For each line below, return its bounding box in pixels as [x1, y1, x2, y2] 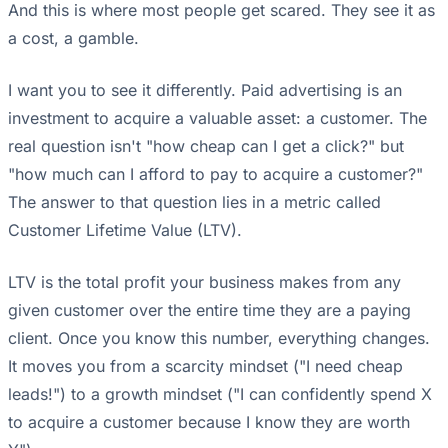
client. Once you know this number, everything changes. [8, 328, 430, 349]
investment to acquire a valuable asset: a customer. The [8, 108, 427, 129]
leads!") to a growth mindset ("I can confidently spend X [8, 384, 432, 405]
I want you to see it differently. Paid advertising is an [8, 80, 402, 101]
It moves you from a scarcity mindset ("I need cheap [8, 356, 403, 377]
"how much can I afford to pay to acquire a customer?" [8, 164, 423, 185]
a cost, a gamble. [8, 28, 139, 49]
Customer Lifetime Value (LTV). [8, 220, 242, 241]
